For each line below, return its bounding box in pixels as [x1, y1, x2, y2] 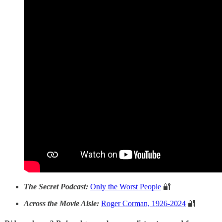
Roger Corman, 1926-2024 [101, 199, 186, 208]
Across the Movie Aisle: [24, 199, 101, 208]
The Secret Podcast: [24, 182, 90, 191]
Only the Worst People [90, 182, 161, 191]
